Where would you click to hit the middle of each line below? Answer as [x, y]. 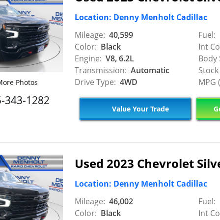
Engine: [88, 58]
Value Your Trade [139, 109]
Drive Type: [95, 82]
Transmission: [101, 70]
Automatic [149, 70]
